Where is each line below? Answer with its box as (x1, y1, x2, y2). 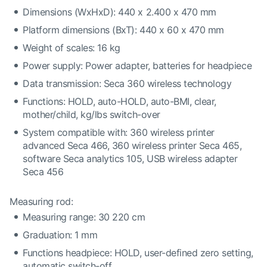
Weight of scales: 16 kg (23, 42, 120, 54)
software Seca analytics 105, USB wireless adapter (23, 153, 238, 164)
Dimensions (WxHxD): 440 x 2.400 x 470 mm (23, 6, 216, 18)
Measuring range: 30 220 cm (23, 211, 145, 223)
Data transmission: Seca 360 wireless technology (23, 77, 232, 89)
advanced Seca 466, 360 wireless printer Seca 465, (23, 139, 242, 151)
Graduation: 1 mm (23, 229, 98, 241)
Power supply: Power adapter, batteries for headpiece (23, 60, 252, 72)
